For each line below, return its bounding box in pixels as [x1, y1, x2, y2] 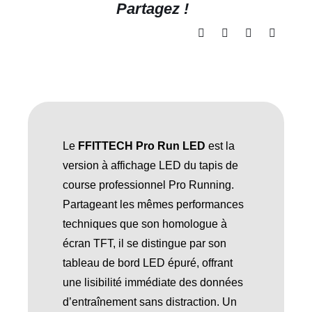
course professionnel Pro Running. [62, 178, 234, 191]
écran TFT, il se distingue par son [62, 237, 226, 249]
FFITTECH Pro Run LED [77, 139, 205, 152]
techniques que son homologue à [62, 217, 227, 230]
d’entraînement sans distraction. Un [62, 295, 237, 308]
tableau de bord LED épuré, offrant [62, 256, 233, 269]
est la [205, 139, 235, 152]
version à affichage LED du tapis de [62, 159, 238, 171]
